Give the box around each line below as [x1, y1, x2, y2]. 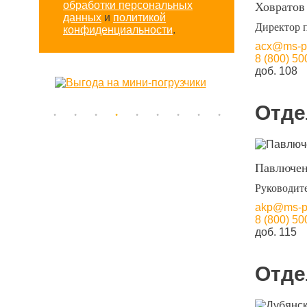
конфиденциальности [63, 24, 173, 36]
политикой [113, 12, 166, 23]
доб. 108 [255, 65, 297, 77]
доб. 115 [255, 226, 297, 238]
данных [63, 12, 101, 23]
